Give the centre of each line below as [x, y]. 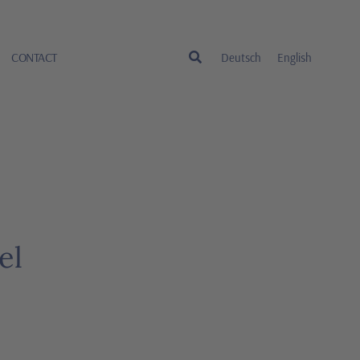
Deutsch [241, 57]
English [295, 57]
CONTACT [34, 57]
